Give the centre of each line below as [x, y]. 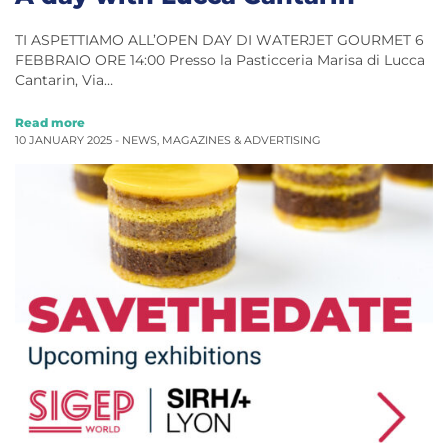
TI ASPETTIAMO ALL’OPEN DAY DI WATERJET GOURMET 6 [219, 40]
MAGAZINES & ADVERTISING [241, 141]
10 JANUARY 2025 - [68, 141]
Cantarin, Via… [64, 80]
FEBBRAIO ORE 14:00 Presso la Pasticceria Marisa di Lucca [220, 60]
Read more [50, 123]
